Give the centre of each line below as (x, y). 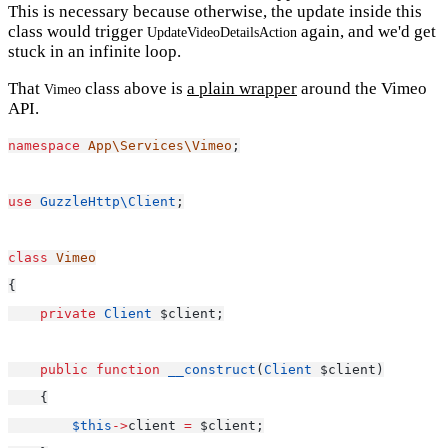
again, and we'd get (366, 31)
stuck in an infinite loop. (94, 51)
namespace (44, 145)
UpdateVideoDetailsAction (222, 32)
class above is (134, 88)
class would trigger (77, 31)
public (64, 369)
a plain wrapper (242, 88)
